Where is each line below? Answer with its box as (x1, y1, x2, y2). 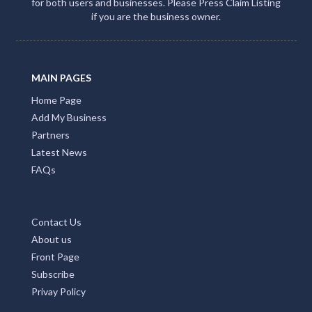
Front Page (31, 250, 79, 263)
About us (31, 233, 72, 245)
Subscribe (31, 267, 75, 280)
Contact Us (31, 215, 81, 228)
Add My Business (31, 111, 107, 123)
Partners (31, 128, 70, 141)
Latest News (31, 146, 87, 158)
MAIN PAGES (31, 71, 91, 84)
